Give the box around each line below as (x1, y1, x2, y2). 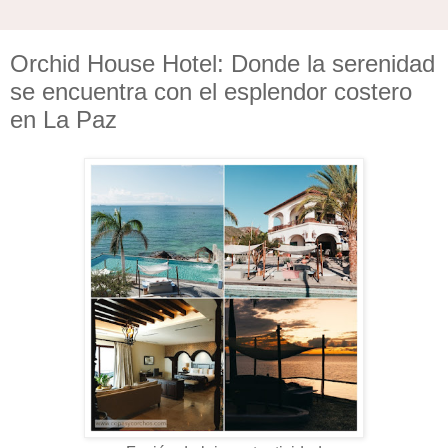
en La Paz (10, 106, 117, 133)
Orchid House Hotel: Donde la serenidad (10, 50, 435, 77)
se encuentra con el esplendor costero (10, 78, 412, 105)
